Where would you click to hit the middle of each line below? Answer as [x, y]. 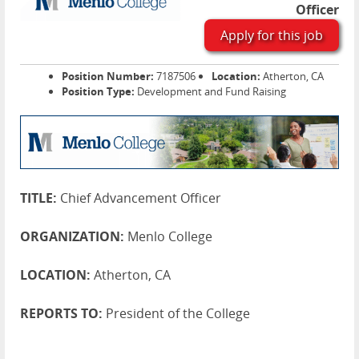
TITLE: [40, 198]
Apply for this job [272, 35]
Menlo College [170, 237]
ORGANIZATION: [74, 237]
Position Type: [98, 91]
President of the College [178, 314]
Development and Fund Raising [210, 91]
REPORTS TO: [63, 314]
